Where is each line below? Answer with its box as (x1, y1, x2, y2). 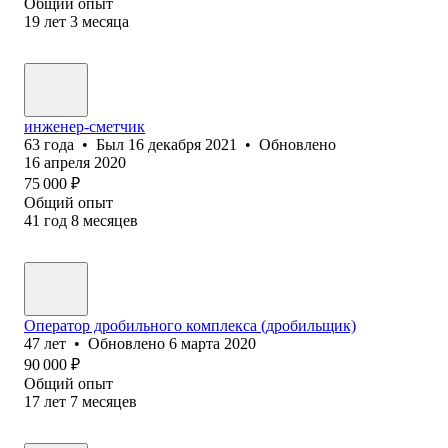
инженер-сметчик (24, 117, 145, 135)
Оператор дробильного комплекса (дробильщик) (24, 316, 356, 334)
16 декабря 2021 (128, 135, 237, 153)
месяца (82, 12, 129, 30)
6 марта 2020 (169, 334, 256, 352)
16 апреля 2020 (24, 153, 126, 171)
